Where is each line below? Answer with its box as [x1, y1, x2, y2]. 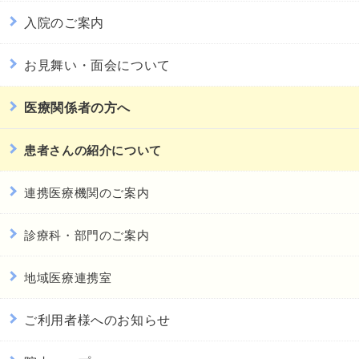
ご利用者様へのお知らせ [24, 309, 171, 329]
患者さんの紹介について [24, 140, 163, 159]
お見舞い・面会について [24, 54, 171, 74]
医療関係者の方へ [24, 97, 131, 116]
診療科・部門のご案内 [24, 225, 150, 243]
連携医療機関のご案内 [24, 183, 150, 200]
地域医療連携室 [24, 268, 112, 285]
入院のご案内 [24, 12, 104, 31]
